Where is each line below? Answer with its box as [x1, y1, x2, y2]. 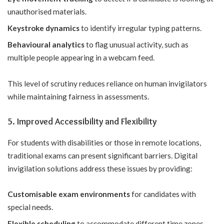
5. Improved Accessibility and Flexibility [7, 116, 156, 127]
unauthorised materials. [7, 7, 86, 16]
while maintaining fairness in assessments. [7, 91, 149, 101]
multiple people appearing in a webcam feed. [7, 53, 154, 62]
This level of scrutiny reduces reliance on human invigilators [7, 78, 207, 88]
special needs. [7, 202, 53, 212]
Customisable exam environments [7, 189, 130, 199]
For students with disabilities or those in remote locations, [7, 137, 201, 147]
